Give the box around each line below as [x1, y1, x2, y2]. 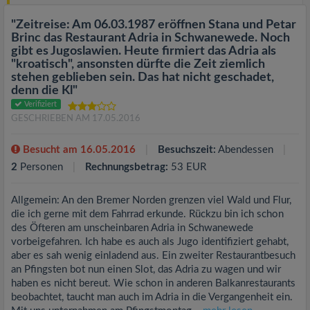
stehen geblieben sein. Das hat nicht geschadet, [11, 71, 274, 84]
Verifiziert [22, 100, 57, 108]
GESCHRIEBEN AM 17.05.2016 [11, 114, 140, 123]
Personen [17, 162, 66, 172]
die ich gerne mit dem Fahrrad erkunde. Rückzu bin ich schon [11, 209, 284, 219]
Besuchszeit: [158, 145, 216, 155]
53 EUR [168, 162, 206, 172]
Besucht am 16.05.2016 [20, 145, 136, 155]
